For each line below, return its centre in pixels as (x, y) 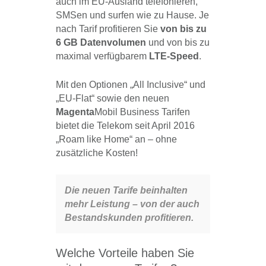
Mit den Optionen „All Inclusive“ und (131, 85)
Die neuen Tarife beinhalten (126, 191)
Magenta (75, 112)
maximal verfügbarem (102, 56)
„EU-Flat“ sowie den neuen (113, 99)
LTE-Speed (174, 56)
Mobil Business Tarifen (142, 112)
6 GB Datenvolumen (101, 43)
